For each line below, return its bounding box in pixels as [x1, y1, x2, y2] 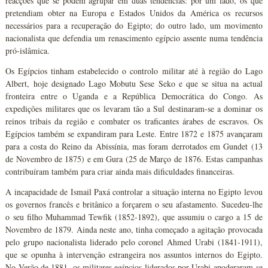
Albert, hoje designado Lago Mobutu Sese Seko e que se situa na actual [5, 77, 263, 89]
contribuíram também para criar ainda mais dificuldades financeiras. [5, 165, 235, 177]
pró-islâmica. [5, 44, 50, 56]
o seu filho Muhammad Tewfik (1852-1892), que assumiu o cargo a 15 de [5, 211, 263, 223]
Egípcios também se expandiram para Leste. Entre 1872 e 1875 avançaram [5, 127, 263, 139]
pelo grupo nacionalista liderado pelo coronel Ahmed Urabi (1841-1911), [5, 236, 263, 248]
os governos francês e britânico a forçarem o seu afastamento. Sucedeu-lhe [5, 198, 263, 210]
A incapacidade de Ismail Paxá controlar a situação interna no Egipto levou [5, 185, 263, 197]
